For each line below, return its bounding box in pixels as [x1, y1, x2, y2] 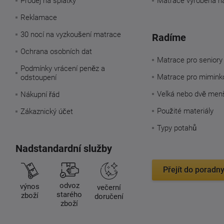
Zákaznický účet [20, 106, 73, 116]
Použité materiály [156, 106, 213, 115]
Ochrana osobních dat [20, 46, 92, 56]
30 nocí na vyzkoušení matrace [20, 29, 121, 39]
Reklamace [20, 12, 57, 22]
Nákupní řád [20, 89, 59, 99]
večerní [96, 182, 121, 192]
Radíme [151, 31, 186, 43]
